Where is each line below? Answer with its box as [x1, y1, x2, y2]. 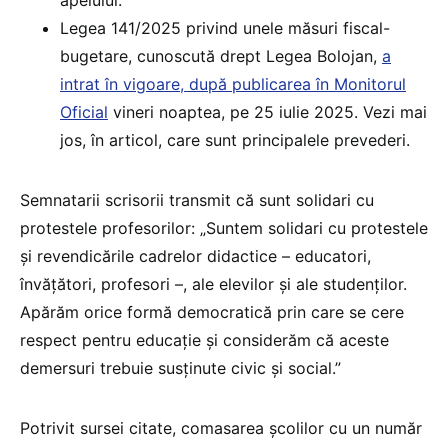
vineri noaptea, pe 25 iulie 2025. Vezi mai [108, 102, 427, 122]
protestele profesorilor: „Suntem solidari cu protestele [20, 218, 428, 238]
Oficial [60, 102, 108, 122]
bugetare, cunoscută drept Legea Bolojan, [60, 46, 382, 66]
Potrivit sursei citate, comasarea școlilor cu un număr [20, 418, 422, 438]
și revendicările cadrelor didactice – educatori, [20, 246, 371, 266]
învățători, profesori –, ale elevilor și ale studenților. [20, 274, 407, 294]
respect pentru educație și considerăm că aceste [20, 330, 389, 350]
